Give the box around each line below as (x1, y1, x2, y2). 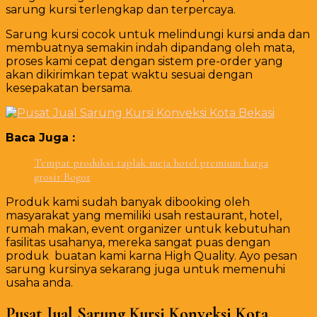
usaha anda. (6, 276, 73, 290)
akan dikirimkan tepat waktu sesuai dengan (6, 68, 253, 82)
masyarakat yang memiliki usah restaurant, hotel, (6, 209, 282, 223)
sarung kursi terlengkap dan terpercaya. (6, 3, 236, 17)
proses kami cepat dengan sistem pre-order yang (6, 54, 283, 69)
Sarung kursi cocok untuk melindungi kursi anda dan (6, 28, 310, 42)
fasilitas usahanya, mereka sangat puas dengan (6, 236, 270, 250)
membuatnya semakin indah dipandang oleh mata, (6, 41, 294, 55)
